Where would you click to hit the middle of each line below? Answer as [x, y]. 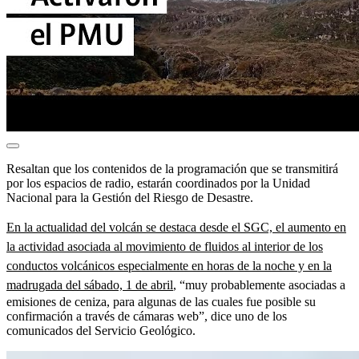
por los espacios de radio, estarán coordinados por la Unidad [158, 183]
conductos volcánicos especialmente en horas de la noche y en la [169, 265]
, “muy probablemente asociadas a [259, 284]
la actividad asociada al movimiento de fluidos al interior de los [165, 246]
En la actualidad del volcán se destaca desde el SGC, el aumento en [176, 227]
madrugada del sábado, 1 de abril [90, 284]
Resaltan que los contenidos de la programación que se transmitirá [172, 168]
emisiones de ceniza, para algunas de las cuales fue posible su [161, 301]
